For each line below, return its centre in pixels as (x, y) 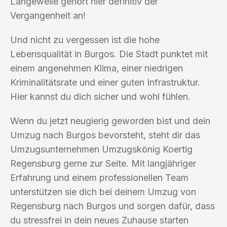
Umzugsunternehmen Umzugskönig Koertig (101, 149)
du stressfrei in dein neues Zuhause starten (99, 220)
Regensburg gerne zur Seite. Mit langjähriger (103, 163)
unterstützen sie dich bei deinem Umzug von (103, 192)
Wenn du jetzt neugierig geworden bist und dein (110, 121)
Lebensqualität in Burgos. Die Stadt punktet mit (109, 54)
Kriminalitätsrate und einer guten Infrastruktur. (105, 82)
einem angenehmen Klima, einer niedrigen (97, 68)
